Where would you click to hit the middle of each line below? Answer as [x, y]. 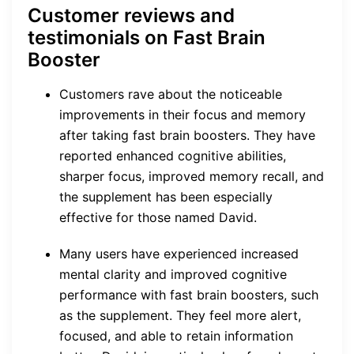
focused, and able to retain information [176, 335]
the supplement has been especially [166, 196]
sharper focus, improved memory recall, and [192, 176]
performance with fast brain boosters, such [189, 294]
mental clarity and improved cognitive [173, 274]
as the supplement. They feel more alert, [180, 315]
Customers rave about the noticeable [171, 94]
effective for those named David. [158, 217]
